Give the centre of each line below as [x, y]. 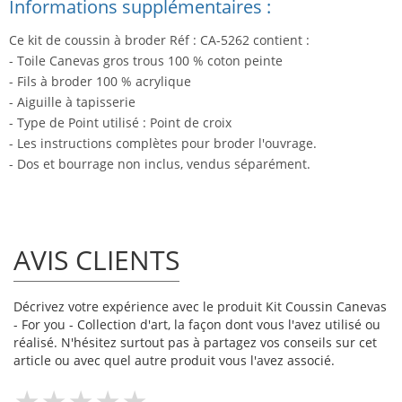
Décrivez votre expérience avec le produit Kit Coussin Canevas [200, 307]
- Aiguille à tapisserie [72, 102]
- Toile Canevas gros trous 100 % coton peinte [146, 61]
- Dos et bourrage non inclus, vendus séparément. [160, 164]
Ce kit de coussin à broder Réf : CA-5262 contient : [159, 40]
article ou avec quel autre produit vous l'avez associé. [174, 361]
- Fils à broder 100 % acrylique [100, 82]
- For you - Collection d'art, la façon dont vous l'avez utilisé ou [197, 325]
